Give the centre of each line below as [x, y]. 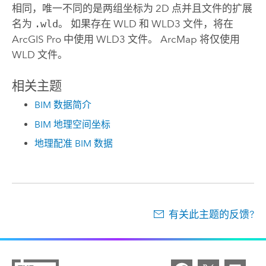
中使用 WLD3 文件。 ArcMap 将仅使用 [150, 39]
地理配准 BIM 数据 [74, 144]
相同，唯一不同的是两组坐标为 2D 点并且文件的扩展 [132, 9]
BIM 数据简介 [63, 105]
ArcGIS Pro [36, 39]
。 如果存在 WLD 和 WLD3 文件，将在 [145, 24]
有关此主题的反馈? [212, 215]
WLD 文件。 [39, 55]
